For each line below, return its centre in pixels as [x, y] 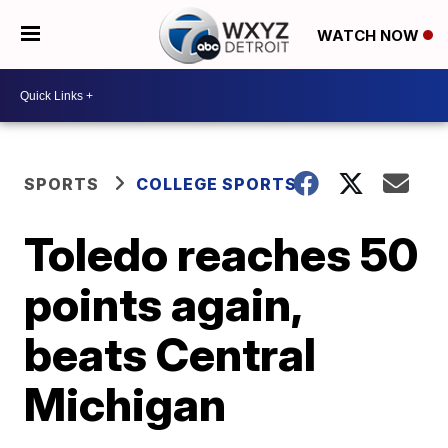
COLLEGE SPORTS [217, 184]
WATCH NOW [369, 35]
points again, [163, 304]
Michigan [125, 404]
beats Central [170, 354]
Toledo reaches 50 [221, 254]
